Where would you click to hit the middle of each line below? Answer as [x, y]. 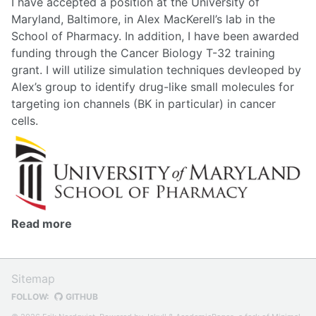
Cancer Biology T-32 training [198, 53]
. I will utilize [74, 69]
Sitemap [33, 279]
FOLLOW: [30, 297]
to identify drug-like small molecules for [186, 86]
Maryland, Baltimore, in [74, 19]
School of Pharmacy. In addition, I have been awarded [155, 36]
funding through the [66, 53]
